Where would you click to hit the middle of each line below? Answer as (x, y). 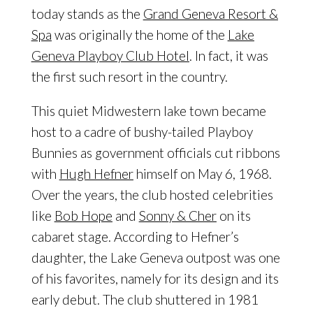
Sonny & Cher (177, 216)
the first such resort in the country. (129, 77)
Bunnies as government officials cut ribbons (155, 153)
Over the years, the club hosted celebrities (152, 195)
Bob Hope (83, 216)
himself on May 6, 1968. (202, 174)
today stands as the (87, 14)
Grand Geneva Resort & (210, 14)
